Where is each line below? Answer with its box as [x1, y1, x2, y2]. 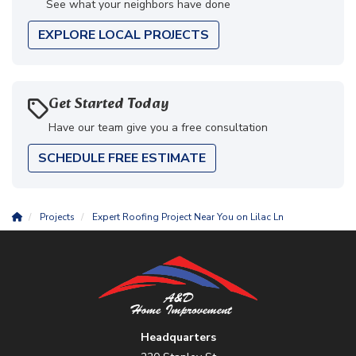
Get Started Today [48, 92, 169, 118]
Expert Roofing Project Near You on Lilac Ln [92, 211, 284, 224]
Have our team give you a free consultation [48, 120, 268, 136]
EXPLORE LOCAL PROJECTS [38, 26, 209, 44]
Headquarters [140, 329, 216, 345]
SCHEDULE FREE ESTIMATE [38, 149, 206, 168]
